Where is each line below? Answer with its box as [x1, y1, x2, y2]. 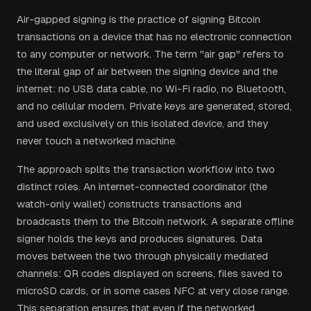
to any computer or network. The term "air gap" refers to [17, 48, 284, 60]
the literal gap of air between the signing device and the [17, 65, 278, 77]
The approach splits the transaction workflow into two [17, 163, 275, 175]
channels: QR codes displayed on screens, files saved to [17, 267, 283, 279]
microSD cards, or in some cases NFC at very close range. [17, 285, 289, 296]
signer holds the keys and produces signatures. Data [17, 233, 262, 244]
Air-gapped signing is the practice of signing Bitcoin [17, 13, 260, 25]
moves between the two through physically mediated [17, 250, 268, 262]
